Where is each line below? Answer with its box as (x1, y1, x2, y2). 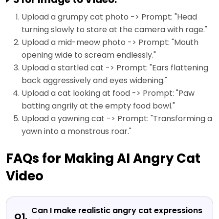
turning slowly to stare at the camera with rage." (22, 24, 207, 36)
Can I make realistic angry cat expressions (31, 205, 202, 217)
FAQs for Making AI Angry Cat (6, 150, 200, 168)
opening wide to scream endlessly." (22, 49, 156, 61)
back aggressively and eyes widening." (22, 75, 167, 87)
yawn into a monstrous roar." (22, 126, 131, 137)
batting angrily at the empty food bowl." (22, 100, 175, 112)
